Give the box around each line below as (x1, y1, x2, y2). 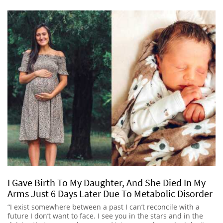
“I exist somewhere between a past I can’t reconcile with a (7, 202, 200, 212)
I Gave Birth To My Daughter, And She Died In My (7, 176, 206, 189)
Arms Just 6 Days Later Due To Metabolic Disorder (7, 187, 215, 200)
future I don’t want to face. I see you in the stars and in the (7, 211, 203, 221)
